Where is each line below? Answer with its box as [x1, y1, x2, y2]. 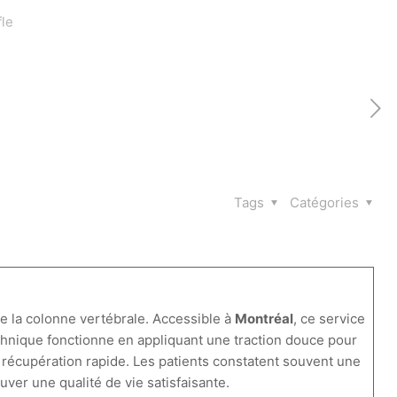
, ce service [293, 310, 366, 327]
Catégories [290, 194, 362, 211]
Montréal [235, 310, 294, 327]
